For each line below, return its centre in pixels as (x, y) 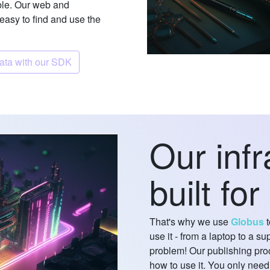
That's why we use (190, 221)
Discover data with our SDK (53, 61)
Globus (247, 221)
